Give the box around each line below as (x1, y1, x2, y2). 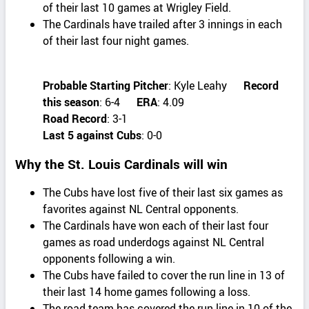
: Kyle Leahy (168, 78, 244, 94)
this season (43, 94, 100, 110)
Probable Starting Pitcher (43, 78, 169, 94)
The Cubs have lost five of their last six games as (43, 184, 283, 200)
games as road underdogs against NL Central (43, 234, 265, 250)
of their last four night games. (43, 33, 190, 49)
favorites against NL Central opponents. (43, 201, 239, 217)
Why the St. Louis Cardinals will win (15, 154, 228, 172)
